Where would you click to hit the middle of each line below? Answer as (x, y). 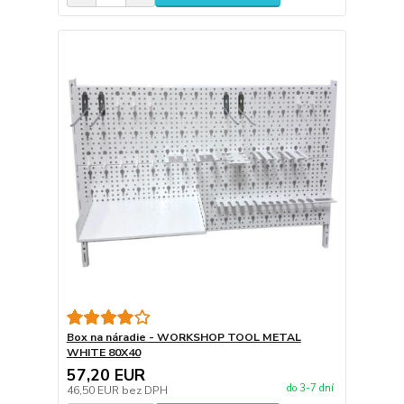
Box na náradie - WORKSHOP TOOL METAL (184, 337)
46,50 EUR (94, 390)
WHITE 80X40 (103, 352)
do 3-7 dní (310, 388)
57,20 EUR (106, 375)
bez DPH (144, 390)
